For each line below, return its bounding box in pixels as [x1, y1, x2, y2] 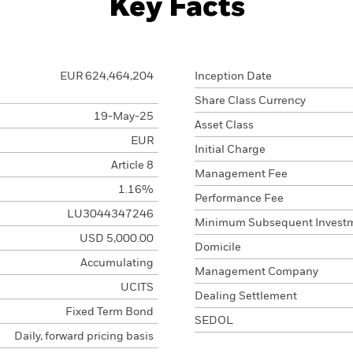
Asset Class [195, 120, 254, 131]
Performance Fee [195, 193, 284, 204]
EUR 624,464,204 [59, 71, 154, 82]
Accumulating [80, 258, 154, 269]
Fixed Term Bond [65, 307, 154, 318]
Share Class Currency [195, 95, 306, 106]
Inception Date [195, 71, 272, 82]
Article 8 [110, 160, 154, 171]
